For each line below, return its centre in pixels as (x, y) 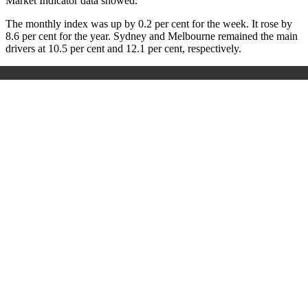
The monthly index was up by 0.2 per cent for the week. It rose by (149, 23)
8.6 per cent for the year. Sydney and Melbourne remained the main (152, 36)
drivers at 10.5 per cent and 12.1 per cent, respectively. (123, 48)
